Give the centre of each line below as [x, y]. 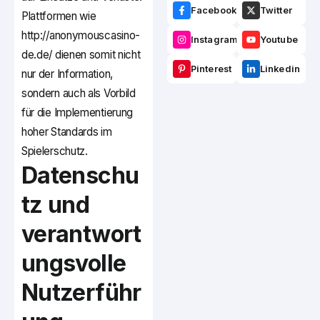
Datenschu [80, 176]
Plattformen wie [59, 16]
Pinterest [211, 69]
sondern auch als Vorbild [79, 94]
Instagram [214, 40]
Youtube [279, 40]
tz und [56, 205]
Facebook [214, 11]
